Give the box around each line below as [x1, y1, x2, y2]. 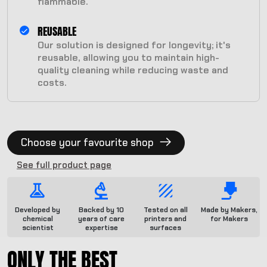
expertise [85, 223, 118, 233]
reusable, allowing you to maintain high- [38, 51, 219, 64]
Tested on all [143, 205, 188, 215]
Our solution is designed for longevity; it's [38, 39, 231, 52]
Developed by [15, 205, 61, 215]
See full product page [17, 159, 111, 172]
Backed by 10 [79, 205, 125, 215]
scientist [21, 223, 54, 233]
